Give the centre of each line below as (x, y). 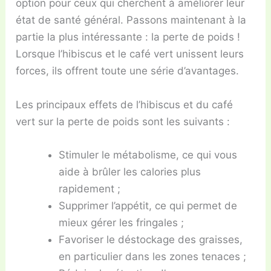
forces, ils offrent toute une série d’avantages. (128, 71)
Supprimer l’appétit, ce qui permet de (148, 205)
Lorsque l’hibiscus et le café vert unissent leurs (130, 54)
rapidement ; (90, 188)
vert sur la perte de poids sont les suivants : (123, 121)
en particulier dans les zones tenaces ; (153, 256)
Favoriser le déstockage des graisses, (151, 239)
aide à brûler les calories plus (130, 171)
